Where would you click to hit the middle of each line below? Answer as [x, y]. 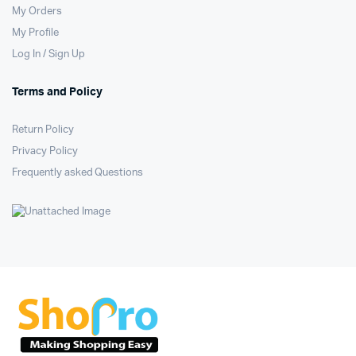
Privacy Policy [45, 152]
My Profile [35, 33]
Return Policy [43, 130]
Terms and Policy [57, 93]
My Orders [37, 12]
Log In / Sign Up [48, 55]
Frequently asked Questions [78, 173]
